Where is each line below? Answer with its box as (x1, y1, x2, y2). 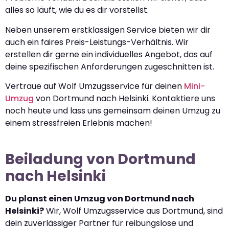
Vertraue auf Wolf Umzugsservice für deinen (5, 80, 184, 93)
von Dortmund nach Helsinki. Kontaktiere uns (34, 93, 215, 105)
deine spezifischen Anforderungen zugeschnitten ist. (5, 60, 214, 73)
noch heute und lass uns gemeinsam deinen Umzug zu (5, 105, 220, 117)
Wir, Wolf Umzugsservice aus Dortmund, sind (44, 205, 223, 217)
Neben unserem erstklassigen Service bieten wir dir (5, 24, 211, 36)
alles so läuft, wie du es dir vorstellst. (5, 4, 149, 16)
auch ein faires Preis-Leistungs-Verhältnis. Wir (5, 36, 189, 48)
